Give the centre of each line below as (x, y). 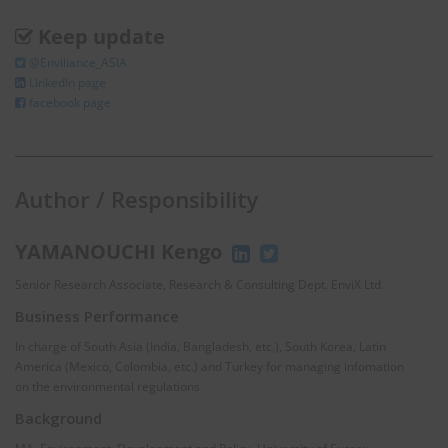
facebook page (68, 102)
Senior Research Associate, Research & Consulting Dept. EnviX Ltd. (199, 284)
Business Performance (97, 315)
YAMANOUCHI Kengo (121, 251)
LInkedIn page (67, 82)
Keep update (101, 36)
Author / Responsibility (137, 199)
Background (58, 417)
